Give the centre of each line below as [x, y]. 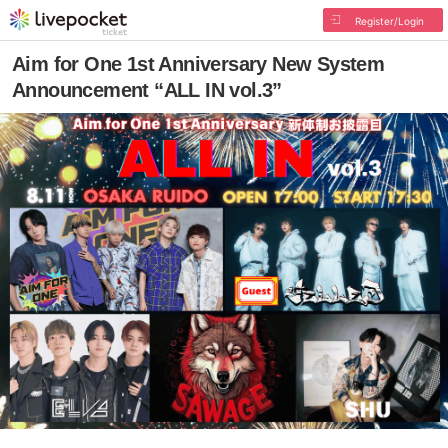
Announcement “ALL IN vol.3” [147, 90]
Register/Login [389, 21]
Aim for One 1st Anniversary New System [198, 64]
